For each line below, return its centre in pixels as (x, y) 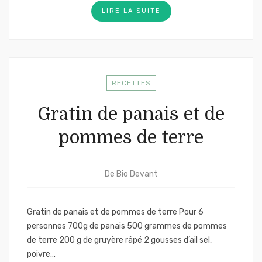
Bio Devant (137, 174)
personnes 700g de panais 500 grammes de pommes (127, 226)
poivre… (41, 254)
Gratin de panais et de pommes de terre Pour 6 (115, 212)
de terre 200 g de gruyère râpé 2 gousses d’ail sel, (119, 240)
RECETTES (131, 83)
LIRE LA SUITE (131, 11)
